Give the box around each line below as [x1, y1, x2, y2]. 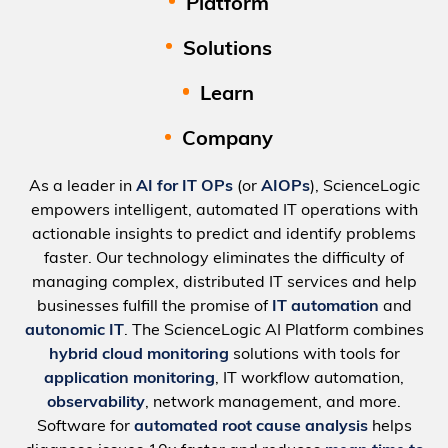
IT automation [271, 299, 379, 316]
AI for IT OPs [135, 179, 233, 196]
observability [47, 395, 145, 412]
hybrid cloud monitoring [48, 347, 229, 364]
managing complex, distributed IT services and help [31, 275, 417, 292]
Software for [36, 419, 134, 436]
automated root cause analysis [133, 419, 368, 436]
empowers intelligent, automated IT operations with [30, 203, 418, 220]
